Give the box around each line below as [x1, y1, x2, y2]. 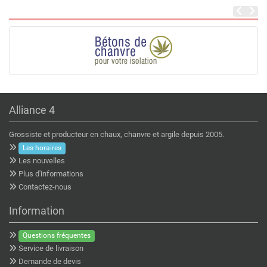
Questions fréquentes [23, 231, 91, 240]
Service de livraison [18, 244, 83, 253]
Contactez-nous [18, 182, 72, 192]
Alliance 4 [9, 104, 55, 117]
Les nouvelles [18, 156, 65, 166]
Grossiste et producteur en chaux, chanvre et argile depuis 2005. [9, 130, 224, 139]
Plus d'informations [18, 169, 83, 179]
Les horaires [23, 144, 62, 153]
